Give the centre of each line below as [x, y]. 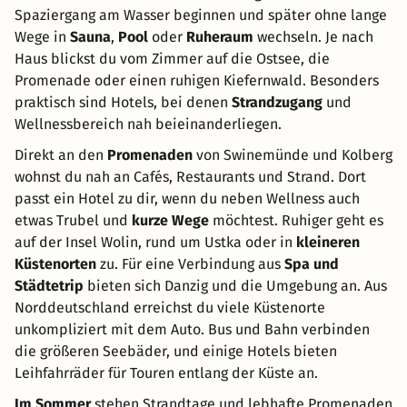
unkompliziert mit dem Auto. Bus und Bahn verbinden [192, 329]
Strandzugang [277, 102]
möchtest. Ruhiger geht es [296, 220]
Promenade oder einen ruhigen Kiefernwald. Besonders [197, 80]
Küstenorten [55, 263]
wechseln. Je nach [313, 36]
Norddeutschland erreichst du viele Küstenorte [170, 307]
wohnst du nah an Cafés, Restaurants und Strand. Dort [190, 176]
